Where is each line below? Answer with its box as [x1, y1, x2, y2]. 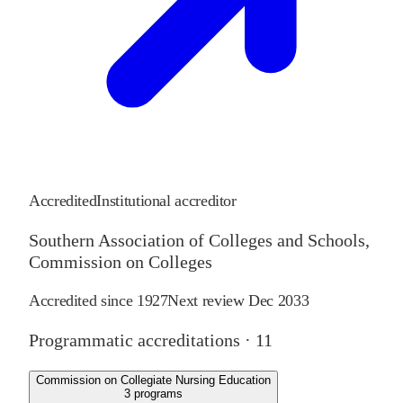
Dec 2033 [248, 291, 309, 310]
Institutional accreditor [96, 192, 237, 210]
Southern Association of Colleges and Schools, [29, 230, 370, 251]
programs [134, 387, 183, 401]
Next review [167, 291, 249, 310]
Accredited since [29, 291, 137, 310]
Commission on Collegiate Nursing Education [36, 373, 271, 388]
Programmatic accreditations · [29, 330, 255, 351]
